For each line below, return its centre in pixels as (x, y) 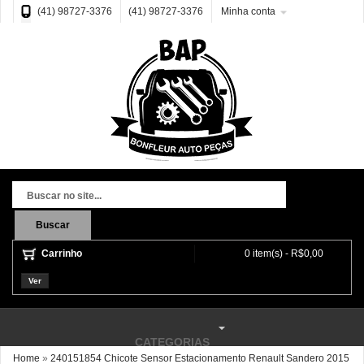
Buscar (53, 225)
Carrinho (62, 253)
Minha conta (248, 11)
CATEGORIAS (172, 342)
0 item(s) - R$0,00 (284, 253)
